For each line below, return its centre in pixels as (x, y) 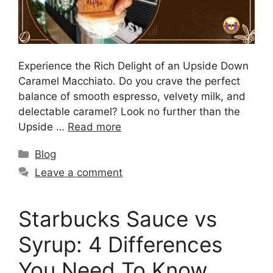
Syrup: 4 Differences (120, 245)
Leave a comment (79, 173)
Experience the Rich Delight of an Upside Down (133, 66)
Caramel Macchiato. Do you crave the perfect (129, 81)
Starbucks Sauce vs (118, 219)
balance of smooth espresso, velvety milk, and (132, 97)
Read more (94, 127)
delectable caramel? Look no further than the (129, 112)
